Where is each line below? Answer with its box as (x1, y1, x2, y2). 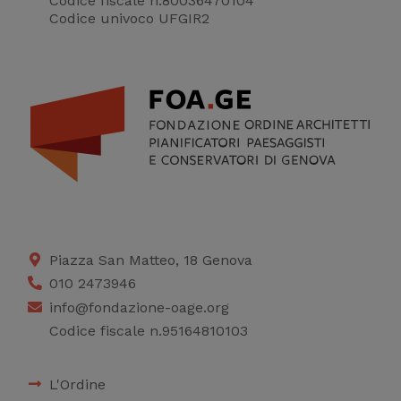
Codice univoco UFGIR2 (49, 9, 209, 27)
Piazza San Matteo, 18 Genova (49, 251, 252, 269)
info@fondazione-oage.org (49, 298, 229, 316)
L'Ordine (49, 376, 106, 394)
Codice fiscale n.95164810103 (49, 322, 248, 340)
